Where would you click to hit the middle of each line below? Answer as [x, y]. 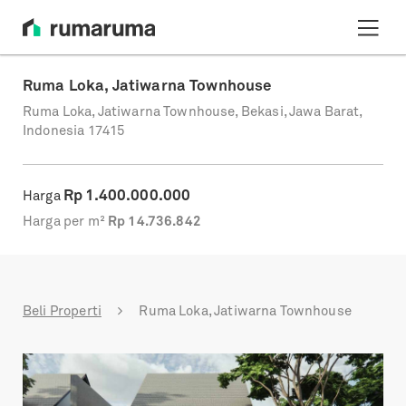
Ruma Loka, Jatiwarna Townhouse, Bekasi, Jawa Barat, [193, 112]
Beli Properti [62, 312]
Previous [86, 365]
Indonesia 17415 [74, 131]
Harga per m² [64, 222]
